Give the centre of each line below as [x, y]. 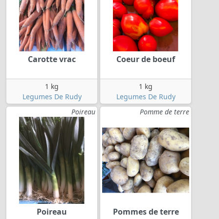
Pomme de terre [164, 111]
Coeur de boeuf [146, 59]
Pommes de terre [146, 211]
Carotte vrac [52, 59]
